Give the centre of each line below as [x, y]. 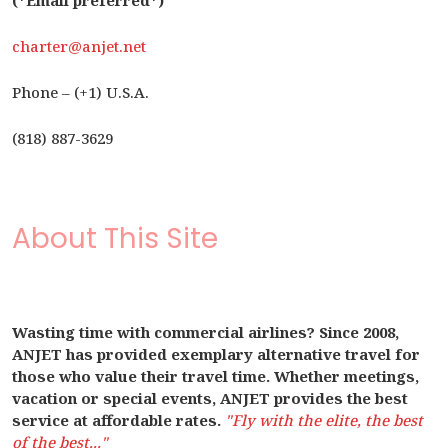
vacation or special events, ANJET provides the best [210, 398]
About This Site [115, 238]
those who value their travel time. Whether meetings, [215, 376]
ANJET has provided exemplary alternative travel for [216, 354]
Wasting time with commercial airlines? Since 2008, [205, 332]
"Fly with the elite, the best [324, 420]
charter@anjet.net [79, 46]
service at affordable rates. [116, 420]
